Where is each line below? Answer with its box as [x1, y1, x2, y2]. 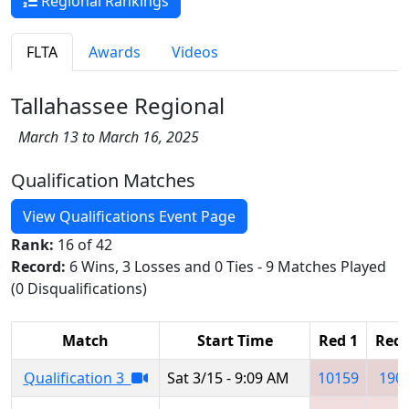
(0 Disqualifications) [11, 278, 147, 299]
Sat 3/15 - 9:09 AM [167, 367, 289, 388]
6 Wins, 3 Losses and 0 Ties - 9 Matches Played [69, 256, 386, 277]
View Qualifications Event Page [23, 205, 236, 226]
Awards [89, 41, 141, 62]
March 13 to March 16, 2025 [11, 126, 199, 147]
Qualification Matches [11, 167, 195, 193]
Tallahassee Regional [11, 89, 225, 121]
